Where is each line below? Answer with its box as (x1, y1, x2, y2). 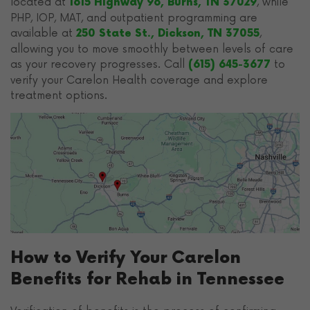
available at (10, 27, 76, 39)
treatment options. (10, 89, 107, 102)
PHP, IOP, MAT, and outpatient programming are (10, 12, 257, 24)
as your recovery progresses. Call (10, 58, 185, 71)
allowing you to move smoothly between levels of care (10, 43, 293, 55)
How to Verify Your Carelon (10, 248, 241, 268)
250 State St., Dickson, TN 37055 (76, 28, 259, 39)
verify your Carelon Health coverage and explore (10, 74, 268, 86)
